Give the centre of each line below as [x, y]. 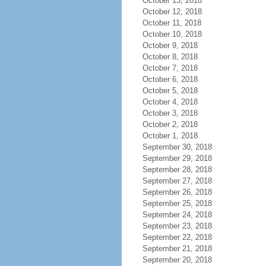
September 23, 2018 [177, 226]
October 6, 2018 [170, 79]
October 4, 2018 [170, 102]
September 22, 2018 [177, 237]
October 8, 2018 [170, 57]
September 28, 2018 [177, 170]
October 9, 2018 [170, 45]
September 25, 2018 [177, 203]
